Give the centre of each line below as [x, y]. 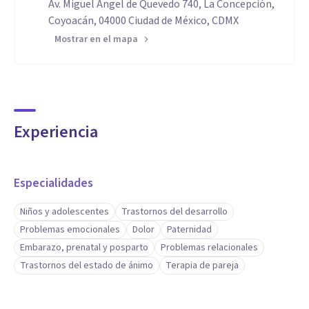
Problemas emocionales [70, 230]
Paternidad [189, 230]
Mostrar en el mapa [96, 39]
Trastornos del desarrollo [175, 212]
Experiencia [56, 132]
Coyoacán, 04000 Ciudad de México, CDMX [143, 21]
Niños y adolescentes [64, 212]
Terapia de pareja [202, 266]
